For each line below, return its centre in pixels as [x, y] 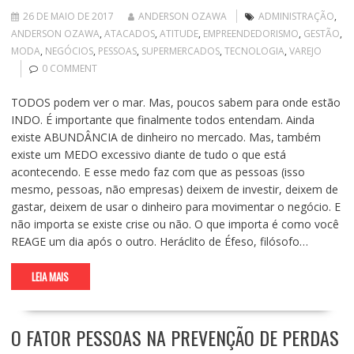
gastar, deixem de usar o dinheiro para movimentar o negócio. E [175, 206]
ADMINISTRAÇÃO [296, 16]
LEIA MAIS [51, 276]
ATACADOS [129, 33]
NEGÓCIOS [69, 51]
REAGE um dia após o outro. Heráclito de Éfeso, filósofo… [159, 241]
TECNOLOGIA [254, 51]
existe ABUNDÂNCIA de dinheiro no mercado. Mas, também [166, 137]
